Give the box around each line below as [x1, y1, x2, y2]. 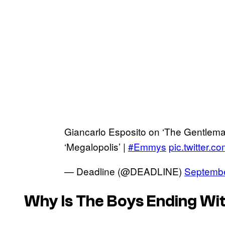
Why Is [24, 192, 76, 211]
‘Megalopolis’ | [64, 139, 128, 153]
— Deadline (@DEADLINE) [64, 164, 184, 178]
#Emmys [128, 139, 166, 153]
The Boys [76, 192, 144, 211]
